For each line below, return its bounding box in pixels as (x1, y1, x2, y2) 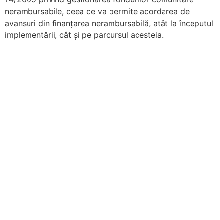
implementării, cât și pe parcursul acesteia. (5, 30, 164, 40)
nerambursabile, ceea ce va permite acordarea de (5, 6, 190, 17)
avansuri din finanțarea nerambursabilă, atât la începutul (5, 18, 213, 28)
